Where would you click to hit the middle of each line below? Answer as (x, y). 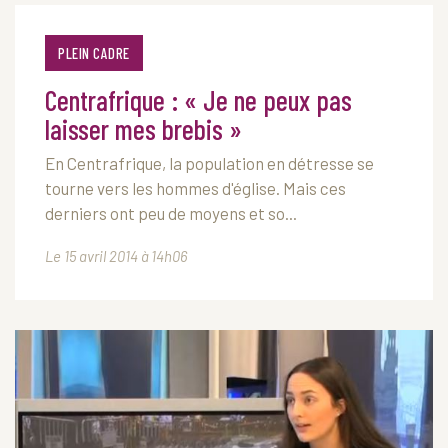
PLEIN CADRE (94, 53)
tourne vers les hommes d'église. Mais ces (195, 188)
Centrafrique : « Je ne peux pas (198, 100)
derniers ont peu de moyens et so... (171, 213)
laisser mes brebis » (143, 129)
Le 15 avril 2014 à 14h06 (116, 256)
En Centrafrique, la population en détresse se (209, 163)
